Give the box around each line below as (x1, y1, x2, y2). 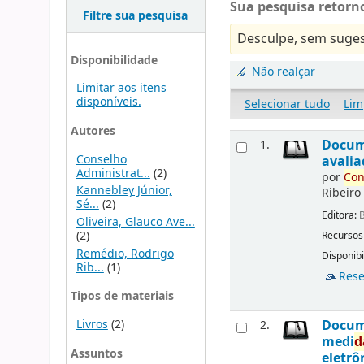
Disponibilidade (70, 51, 158, 69)
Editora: (322, 208, 360, 223)
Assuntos (70, 344, 123, 362)
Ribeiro (322, 184, 362, 202)
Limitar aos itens (76, 80, 167, 97)
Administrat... (76, 164, 150, 182)
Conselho (76, 150, 127, 168)
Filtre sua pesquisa (83, 7, 188, 25)
